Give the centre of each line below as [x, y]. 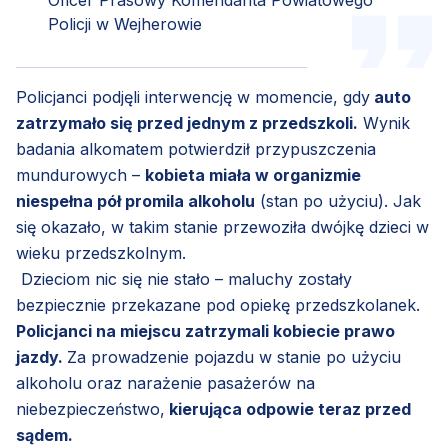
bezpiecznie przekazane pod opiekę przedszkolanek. [218, 304]
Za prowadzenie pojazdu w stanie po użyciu [234, 356]
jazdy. [41, 356]
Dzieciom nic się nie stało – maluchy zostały [184, 278]
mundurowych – [80, 174]
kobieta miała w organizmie [253, 174]
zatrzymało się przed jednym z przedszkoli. [187, 122]
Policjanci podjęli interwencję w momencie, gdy [193, 96]
